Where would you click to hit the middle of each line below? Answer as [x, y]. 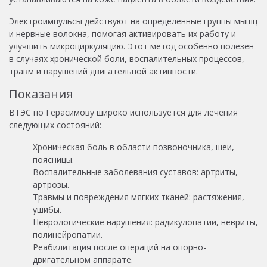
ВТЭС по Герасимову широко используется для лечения [123, 112]
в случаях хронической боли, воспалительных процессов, [127, 58]
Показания [41, 94]
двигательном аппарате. [83, 259]
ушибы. [47, 209]
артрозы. [51, 184]
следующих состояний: [55, 125]
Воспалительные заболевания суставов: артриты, [135, 172]
